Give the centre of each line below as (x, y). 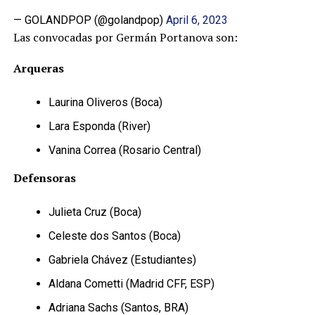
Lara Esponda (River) (99, 126)
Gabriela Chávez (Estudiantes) (122, 260)
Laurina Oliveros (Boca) (105, 102)
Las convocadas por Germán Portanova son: (125, 37)
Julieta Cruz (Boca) (95, 212)
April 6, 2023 (197, 20)
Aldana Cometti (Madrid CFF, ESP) (131, 284)
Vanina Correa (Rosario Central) (124, 150)
